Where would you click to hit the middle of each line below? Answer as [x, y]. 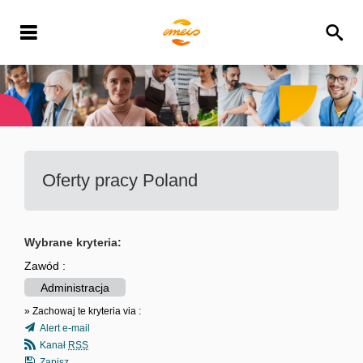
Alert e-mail [65, 328]
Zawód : [45, 265]
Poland [170, 180]
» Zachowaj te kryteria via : [83, 311]
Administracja [75, 287]
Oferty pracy [92, 180]
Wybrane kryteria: [73, 242]
